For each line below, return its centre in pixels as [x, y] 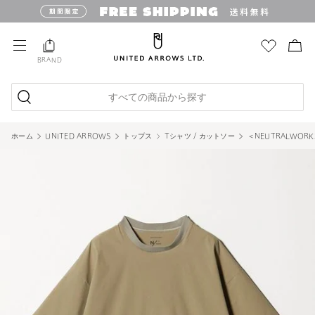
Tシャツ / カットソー [199, 137]
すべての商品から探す [157, 98]
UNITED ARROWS [78, 137]
